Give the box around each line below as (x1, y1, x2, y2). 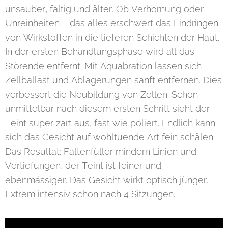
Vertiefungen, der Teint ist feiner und (5, 160, 161, 172)
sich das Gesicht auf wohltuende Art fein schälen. (5, 132, 215, 143)
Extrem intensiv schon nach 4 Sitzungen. (5, 189, 178, 200)
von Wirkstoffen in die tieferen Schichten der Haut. (5, 32, 219, 43)
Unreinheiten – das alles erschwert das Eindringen (5, 18, 218, 29)
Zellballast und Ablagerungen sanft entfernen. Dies (5, 75, 222, 86)
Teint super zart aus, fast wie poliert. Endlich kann (5, 118, 215, 129)
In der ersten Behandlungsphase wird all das (5, 46, 194, 58)
